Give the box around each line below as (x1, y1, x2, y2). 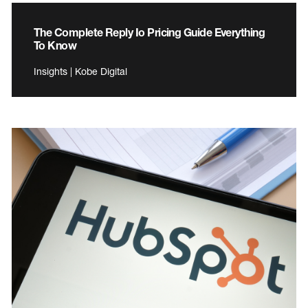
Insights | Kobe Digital (34, 65, 127, 78)
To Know (34, 38, 77, 52)
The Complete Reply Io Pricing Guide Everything (34, 25, 265, 39)
